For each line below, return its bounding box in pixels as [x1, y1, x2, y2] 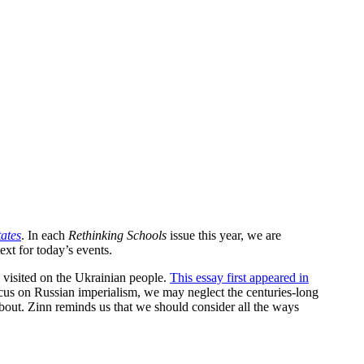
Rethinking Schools [68, 227, 167, 242]
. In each [21, 227, 68, 242]
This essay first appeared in [170, 270, 309, 284]
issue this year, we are [167, 227, 281, 242]
